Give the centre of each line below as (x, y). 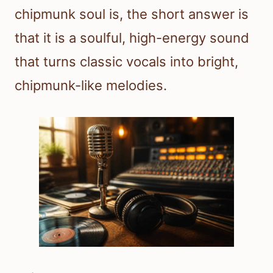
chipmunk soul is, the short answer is (132, 14)
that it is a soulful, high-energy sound (132, 38)
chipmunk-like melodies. (91, 86)
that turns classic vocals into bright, (126, 62)
